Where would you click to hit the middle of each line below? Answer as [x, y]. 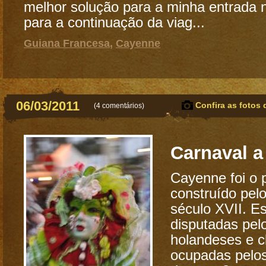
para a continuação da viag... [114, 23]
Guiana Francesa [67, 43]
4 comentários [119, 106]
